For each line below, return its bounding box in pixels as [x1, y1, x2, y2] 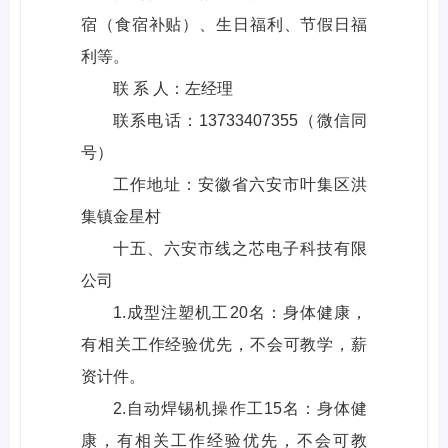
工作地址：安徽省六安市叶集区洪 [113, 176, 367, 194]
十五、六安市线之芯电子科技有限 [113, 240, 367, 258]
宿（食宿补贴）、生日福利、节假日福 [81, 16, 367, 34]
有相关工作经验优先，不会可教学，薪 [81, 336, 367, 354]
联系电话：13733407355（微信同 [113, 112, 367, 130]
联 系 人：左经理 [113, 80, 233, 98]
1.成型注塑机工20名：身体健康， [113, 304, 367, 322]
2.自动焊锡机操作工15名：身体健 [113, 400, 367, 418]
